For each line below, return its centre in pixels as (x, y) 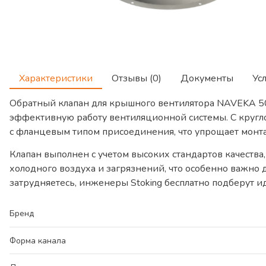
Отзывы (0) (137, 78)
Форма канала (38, 241)
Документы (207, 78)
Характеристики (56, 78)
